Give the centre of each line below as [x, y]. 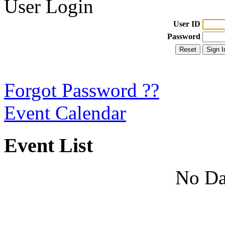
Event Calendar [65, 113]
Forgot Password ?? [82, 90]
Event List [48, 145]
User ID [187, 24]
